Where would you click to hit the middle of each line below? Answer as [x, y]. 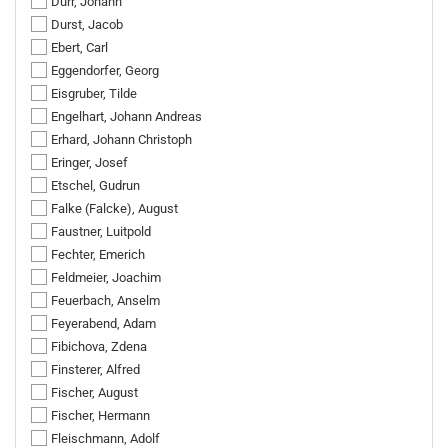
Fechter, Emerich [98, 254]
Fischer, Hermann [100, 415]
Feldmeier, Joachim [106, 277]
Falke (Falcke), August [114, 208]
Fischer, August [94, 392]
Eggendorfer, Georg [105, 70]
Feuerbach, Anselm [105, 300]
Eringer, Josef [89, 162]
